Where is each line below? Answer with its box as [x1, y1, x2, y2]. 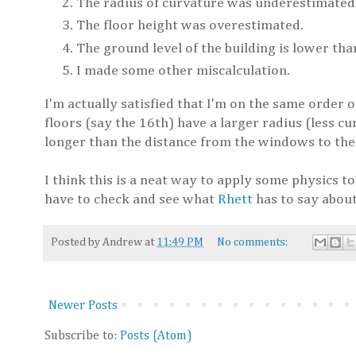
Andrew [103, 236, 142, 248]
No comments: [217, 236, 291, 248]
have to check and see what [44, 192, 218, 207]
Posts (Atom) [120, 330, 192, 343]
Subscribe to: [44, 330, 120, 343]
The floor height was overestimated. [76, 18, 304, 33]
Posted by [51, 236, 103, 248]
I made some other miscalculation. [76, 64, 290, 79]
